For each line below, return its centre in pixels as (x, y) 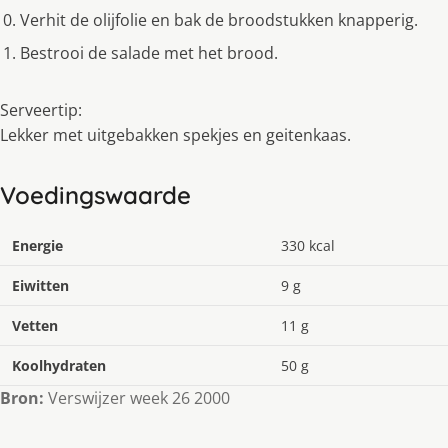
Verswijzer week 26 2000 (137, 398)
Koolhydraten (59, 366)
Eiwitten (40, 286)
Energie (37, 246)
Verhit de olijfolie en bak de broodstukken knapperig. (219, 20)
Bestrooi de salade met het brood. (149, 53)
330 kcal (308, 246)
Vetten (35, 326)
